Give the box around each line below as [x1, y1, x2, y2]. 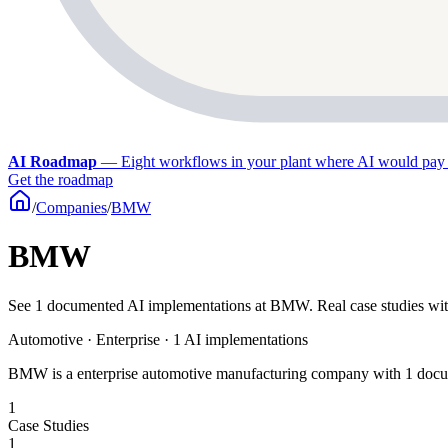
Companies [36, 199, 107, 216]
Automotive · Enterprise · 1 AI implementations [8, 330, 308, 348]
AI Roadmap [8, 153, 97, 170]
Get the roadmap [8, 171, 113, 188]
